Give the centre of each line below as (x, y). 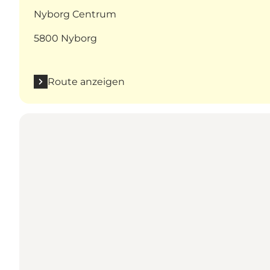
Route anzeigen (86, 81)
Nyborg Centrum (75, 14)
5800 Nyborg (65, 38)
